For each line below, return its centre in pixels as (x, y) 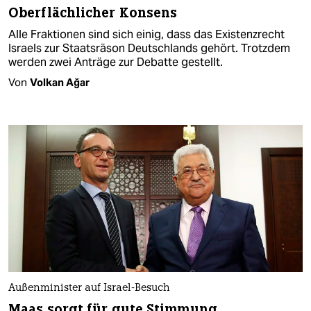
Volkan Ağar (60, 82)
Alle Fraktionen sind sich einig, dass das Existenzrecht (146, 34)
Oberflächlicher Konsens (93, 12)
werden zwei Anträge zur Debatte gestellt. (116, 62)
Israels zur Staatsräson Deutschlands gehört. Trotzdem (149, 48)
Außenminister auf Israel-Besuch (89, 289)
